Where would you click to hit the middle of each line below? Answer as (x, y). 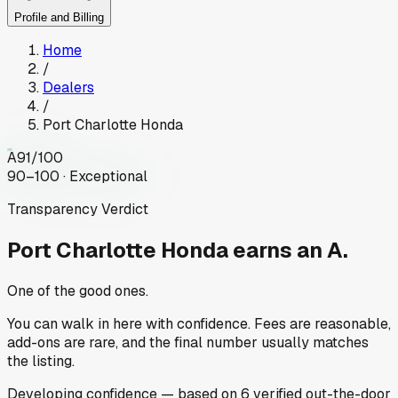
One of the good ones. (78, 291)
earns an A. (291, 251)
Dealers (68, 88)
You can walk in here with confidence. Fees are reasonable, (199, 323)
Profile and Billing (59, 18)
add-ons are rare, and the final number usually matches (188, 342)
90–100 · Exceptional (77, 177)
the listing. (41, 361)
